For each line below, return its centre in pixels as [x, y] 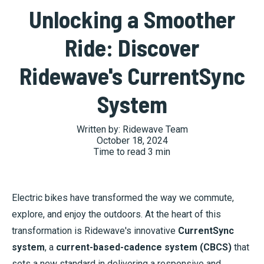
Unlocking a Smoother [132, 19]
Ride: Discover [132, 47]
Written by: [99, 130]
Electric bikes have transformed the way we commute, [123, 198]
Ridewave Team [155, 130]
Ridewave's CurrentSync [132, 76]
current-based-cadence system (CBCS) [144, 247]
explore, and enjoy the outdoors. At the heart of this [116, 214]
